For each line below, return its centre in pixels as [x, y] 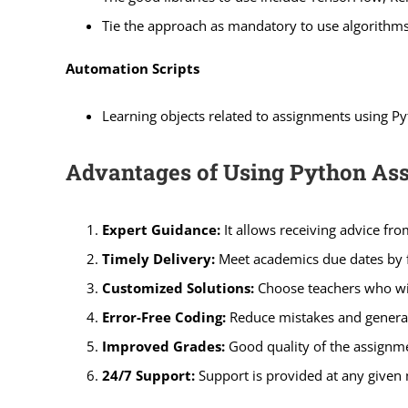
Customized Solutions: [178, 287]
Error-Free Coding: [163, 316]
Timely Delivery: [158, 258]
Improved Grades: [163, 346]
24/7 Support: [148, 375]
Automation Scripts [132, 68]
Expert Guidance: [161, 229]
